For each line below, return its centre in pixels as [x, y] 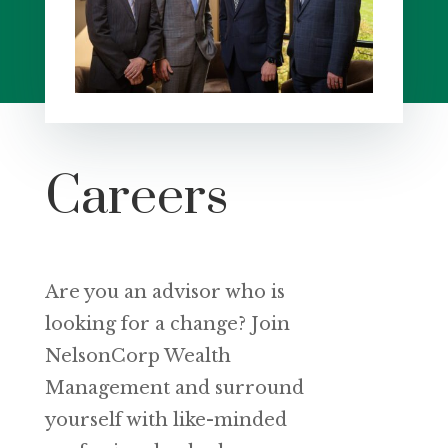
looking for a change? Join [167, 324]
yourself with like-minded [165, 420]
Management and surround [174, 388]
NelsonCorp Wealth [137, 356]
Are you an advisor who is [164, 292]
